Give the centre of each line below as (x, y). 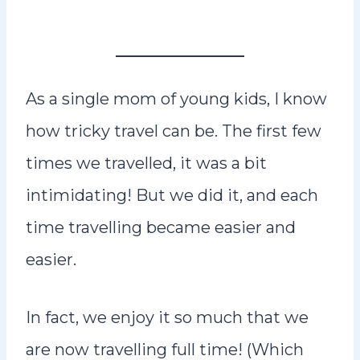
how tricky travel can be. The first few (174, 131)
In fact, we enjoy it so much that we (167, 317)
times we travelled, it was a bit (146, 163)
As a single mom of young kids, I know (176, 99)
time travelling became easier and (161, 227)
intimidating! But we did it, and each (172, 195)
